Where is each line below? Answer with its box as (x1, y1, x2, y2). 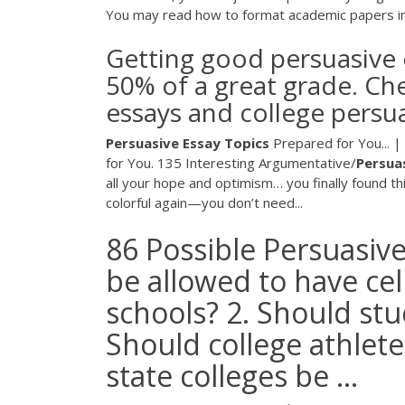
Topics (224, 134, 269, 153)
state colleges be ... (106, 355, 358, 395)
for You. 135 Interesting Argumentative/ (106, 154, 356, 173)
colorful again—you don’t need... (106, 193, 303, 212)
